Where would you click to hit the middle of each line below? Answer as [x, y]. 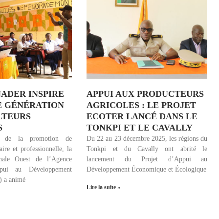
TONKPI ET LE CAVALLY [140, 127]
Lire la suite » [104, 187]
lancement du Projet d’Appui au [147, 159]
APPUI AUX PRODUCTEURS [145, 94]
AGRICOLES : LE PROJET [142, 105]
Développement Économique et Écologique [147, 169]
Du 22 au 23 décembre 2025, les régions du [147, 138]
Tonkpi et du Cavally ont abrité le [147, 149]
